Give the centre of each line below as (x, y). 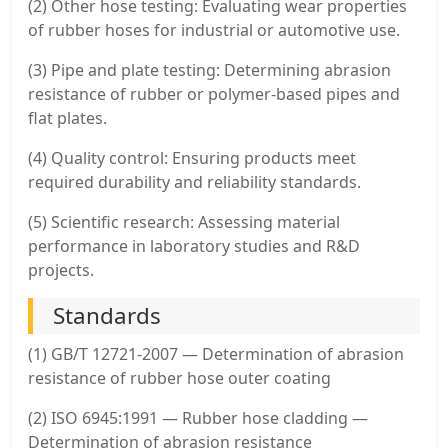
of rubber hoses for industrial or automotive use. (214, 29)
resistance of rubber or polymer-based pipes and (214, 93)
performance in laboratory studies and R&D (194, 245)
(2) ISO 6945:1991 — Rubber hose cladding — (198, 417)
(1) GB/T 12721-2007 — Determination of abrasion (216, 353)
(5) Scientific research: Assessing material (184, 221)
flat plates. (67, 117)
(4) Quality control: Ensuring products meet (192, 157)
